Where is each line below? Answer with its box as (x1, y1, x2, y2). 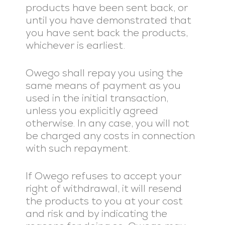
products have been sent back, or (25, 1, 188, 14)
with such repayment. (25, 142, 130, 155)
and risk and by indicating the (25, 207, 167, 220)
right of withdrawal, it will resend (25, 182, 182, 195)
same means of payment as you (25, 79, 181, 92)
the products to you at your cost (25, 194, 183, 207)
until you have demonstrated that (25, 14, 191, 27)
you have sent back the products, (25, 26, 188, 39)
